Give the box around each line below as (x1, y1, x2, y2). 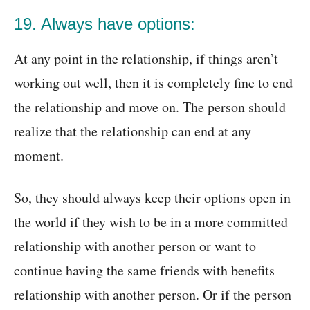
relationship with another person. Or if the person (14, 285, 291, 304)
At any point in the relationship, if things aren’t (14, 49, 278, 69)
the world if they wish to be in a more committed (14, 212, 288, 232)
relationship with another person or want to (14, 237, 256, 256)
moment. (14, 146, 64, 165)
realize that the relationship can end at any (14, 122, 251, 141)
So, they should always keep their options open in (14, 188, 291, 208)
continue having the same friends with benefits (14, 261, 275, 280)
